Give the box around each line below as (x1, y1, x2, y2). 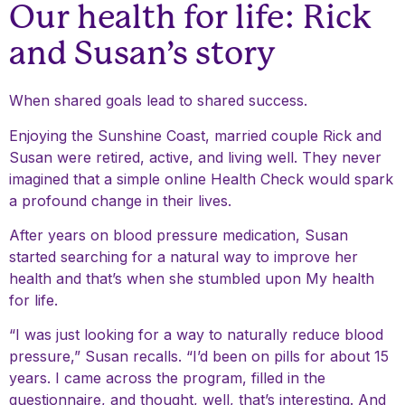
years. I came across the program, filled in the (9, 369, 325, 388)
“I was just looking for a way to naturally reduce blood (9, 325, 383, 344)
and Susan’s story (9, 34, 276, 73)
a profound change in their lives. (9, 191, 231, 210)
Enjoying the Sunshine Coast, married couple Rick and (9, 126, 381, 145)
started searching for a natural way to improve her (9, 248, 358, 267)
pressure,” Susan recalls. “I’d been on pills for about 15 (9, 347, 389, 366)
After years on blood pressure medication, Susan (9, 226, 348, 245)
